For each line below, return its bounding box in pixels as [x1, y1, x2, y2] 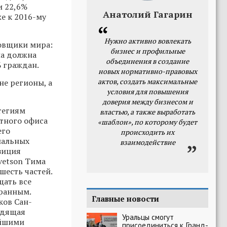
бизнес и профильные [110, 46, 185, 56]
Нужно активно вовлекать [104, 36, 191, 46]
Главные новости [92, 194, 159, 204]
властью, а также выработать [100, 107, 195, 117]
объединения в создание [106, 56, 189, 66]
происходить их [121, 127, 174, 137]
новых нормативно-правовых [98, 66, 197, 76]
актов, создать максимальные [98, 77, 197, 86]
